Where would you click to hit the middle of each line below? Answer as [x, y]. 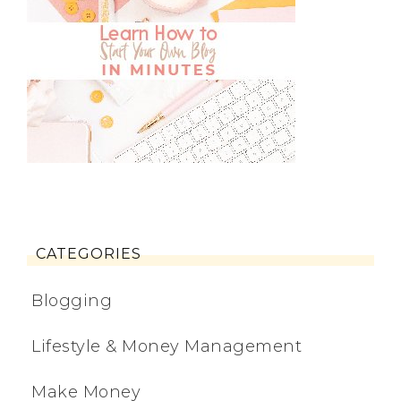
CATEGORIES [89, 253]
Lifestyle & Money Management [166, 346]
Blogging [72, 300]
